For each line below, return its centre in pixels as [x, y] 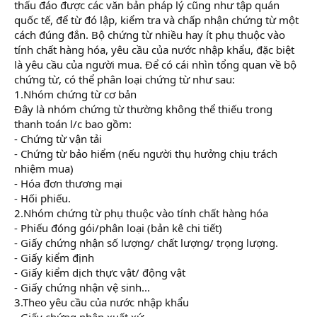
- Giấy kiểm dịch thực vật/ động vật [100, 272]
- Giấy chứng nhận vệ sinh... [82, 287]
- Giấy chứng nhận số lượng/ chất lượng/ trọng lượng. [146, 242]
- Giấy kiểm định [54, 257]
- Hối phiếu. [42, 198]
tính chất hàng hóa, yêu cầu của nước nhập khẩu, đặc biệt [154, 49]
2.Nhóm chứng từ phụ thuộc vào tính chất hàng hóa [141, 213]
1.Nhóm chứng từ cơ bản [75, 94]
